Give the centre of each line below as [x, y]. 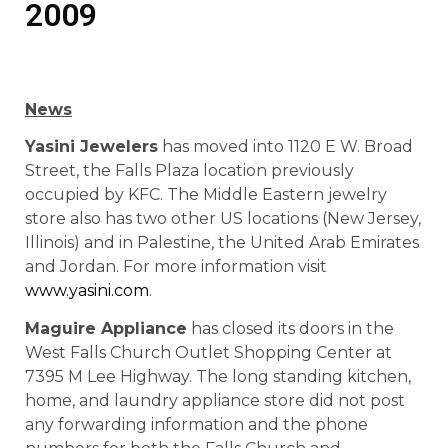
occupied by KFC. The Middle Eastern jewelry [206, 194]
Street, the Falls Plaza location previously [189, 170]
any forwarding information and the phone [196, 425]
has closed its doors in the [290, 329]
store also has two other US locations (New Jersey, [223, 218]
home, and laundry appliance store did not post [215, 401]
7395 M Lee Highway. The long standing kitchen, [218, 377]
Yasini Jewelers [91, 146]
